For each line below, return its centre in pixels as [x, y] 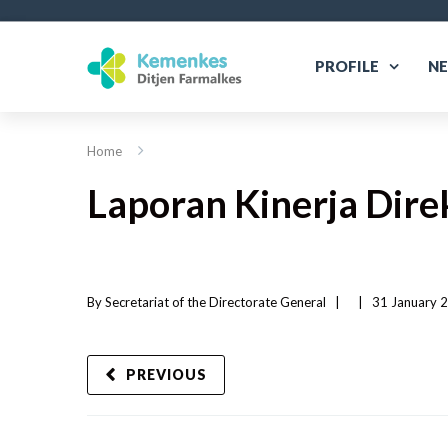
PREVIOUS [166, 374]
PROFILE [347, 66]
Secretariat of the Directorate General [215, 302]
